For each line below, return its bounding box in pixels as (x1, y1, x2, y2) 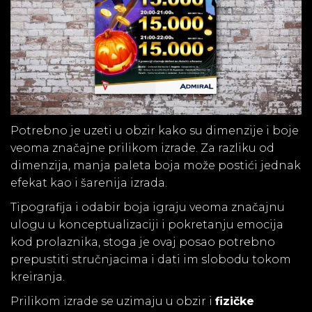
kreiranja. (10, 270, 65, 283)
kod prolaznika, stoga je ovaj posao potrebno (10, 235, 275, 249)
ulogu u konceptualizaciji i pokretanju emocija (10, 217, 283, 231)
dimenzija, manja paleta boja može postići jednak (10, 158, 301, 172)
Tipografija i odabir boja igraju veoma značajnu (10, 200, 285, 214)
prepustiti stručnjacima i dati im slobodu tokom (10, 252, 291, 266)
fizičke (215, 294, 254, 308)
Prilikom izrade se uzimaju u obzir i (10, 294, 215, 308)
